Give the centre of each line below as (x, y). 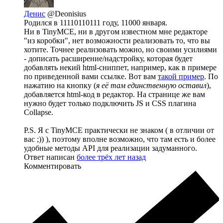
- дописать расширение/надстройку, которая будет (108, 58)
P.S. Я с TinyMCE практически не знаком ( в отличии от (119, 130)
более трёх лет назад (111, 157)
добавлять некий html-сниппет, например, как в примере (120, 67)
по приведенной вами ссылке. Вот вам (91, 76)
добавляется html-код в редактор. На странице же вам (114, 94)
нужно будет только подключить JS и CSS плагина (110, 103)
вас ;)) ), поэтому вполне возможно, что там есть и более (120, 139)
